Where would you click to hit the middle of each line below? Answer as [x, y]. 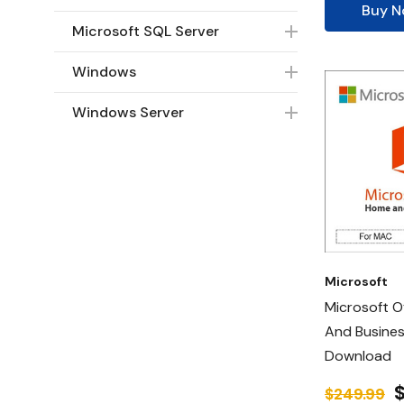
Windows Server [128, 112]
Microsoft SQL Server [146, 31]
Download [358, 356]
